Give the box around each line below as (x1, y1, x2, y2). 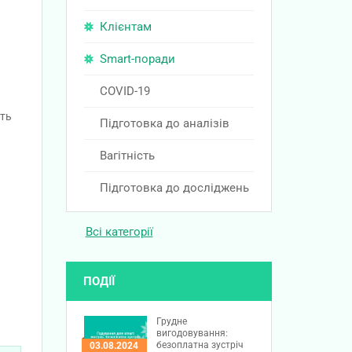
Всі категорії (85, 224, 153, 239)
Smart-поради (100, 52, 175, 67)
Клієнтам (100, 20, 152, 35)
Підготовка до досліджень (100, 181, 249, 196)
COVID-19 (100, 84, 150, 99)
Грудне (156, 316, 187, 328)
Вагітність (100, 148, 155, 163)
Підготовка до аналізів (100, 116, 229, 131)
